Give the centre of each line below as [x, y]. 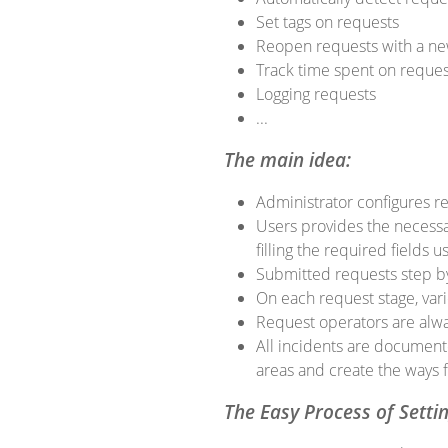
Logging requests [316, 94]
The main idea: [287, 159]
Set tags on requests [327, 22]
